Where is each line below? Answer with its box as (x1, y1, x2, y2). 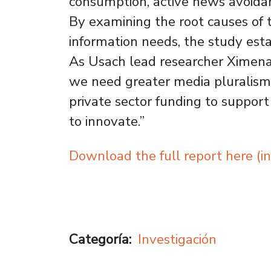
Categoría (69, 230, 129, 249)
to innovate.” (69, 111, 145, 131)
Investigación (138, 230, 217, 249)
